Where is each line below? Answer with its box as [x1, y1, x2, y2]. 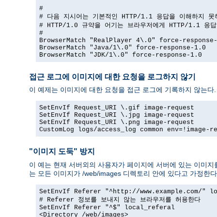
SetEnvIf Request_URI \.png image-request [39, 119, 194, 126]
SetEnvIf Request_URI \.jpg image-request [39, 111, 194, 119]
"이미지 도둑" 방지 [29, 147, 95, 156]
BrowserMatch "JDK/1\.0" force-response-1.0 [39, 51, 202, 59]
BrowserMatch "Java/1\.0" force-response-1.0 [39, 44, 206, 52]
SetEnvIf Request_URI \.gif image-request [39, 104, 194, 112]
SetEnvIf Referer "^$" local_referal [39, 203, 175, 211]
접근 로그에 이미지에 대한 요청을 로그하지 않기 [29, 72, 196, 81]
